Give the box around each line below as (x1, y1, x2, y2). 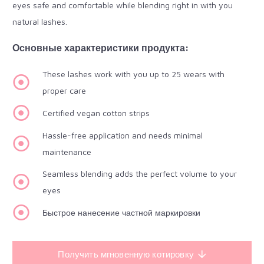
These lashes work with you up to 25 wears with (42, 69, 225, 79)
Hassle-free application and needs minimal (42, 130, 203, 140)
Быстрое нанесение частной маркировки (42, 207, 201, 218)
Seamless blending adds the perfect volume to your (42, 169, 237, 179)
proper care (42, 85, 87, 95)
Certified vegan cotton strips (42, 107, 150, 118)
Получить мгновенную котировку (58, 249, 194, 259)
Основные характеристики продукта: (12, 42, 189, 53)
